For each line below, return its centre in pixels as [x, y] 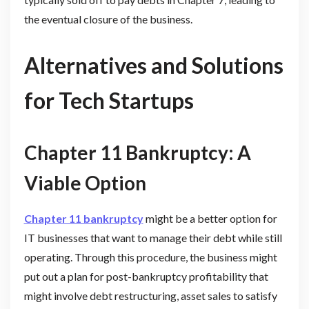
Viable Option [85, 182]
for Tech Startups [109, 100]
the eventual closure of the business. [108, 19]
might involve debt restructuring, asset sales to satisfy [150, 295]
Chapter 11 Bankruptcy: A [137, 152]
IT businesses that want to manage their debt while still [153, 237]
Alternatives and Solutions [153, 65]
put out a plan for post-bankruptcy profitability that [146, 276]
